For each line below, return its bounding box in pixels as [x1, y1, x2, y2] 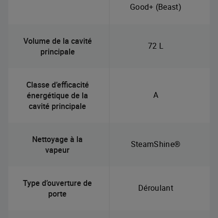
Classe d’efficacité [26, 79, 89, 90]
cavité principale [29, 100, 86, 111]
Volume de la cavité [23, 35, 92, 46]
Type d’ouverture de [23, 177, 92, 188]
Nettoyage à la [32, 133, 83, 145]
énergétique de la [27, 90, 88, 101]
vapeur [45, 144, 70, 155]
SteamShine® [130, 138, 181, 149]
